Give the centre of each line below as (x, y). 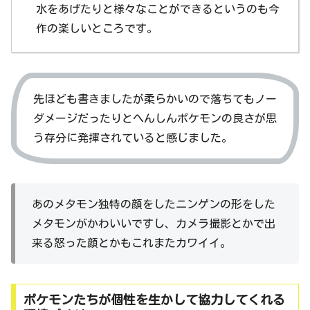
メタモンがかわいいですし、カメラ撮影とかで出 (154, 224)
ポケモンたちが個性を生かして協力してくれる (154, 300)
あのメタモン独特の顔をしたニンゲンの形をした (154, 204)
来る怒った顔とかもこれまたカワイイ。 (131, 243)
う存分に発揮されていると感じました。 (133, 137)
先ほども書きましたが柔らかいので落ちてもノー (155, 99)
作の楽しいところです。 (97, 28)
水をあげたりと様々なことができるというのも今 (158, 9)
